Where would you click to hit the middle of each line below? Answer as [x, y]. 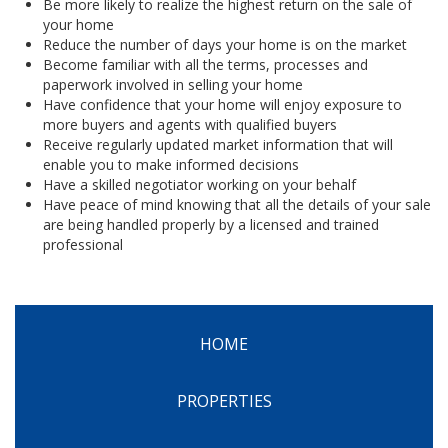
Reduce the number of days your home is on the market [225, 44]
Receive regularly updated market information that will [218, 144]
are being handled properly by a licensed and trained [211, 224]
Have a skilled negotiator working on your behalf [199, 184]
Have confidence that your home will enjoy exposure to [222, 104]
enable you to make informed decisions [171, 164]
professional [83, 244]
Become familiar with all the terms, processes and [205, 64]
